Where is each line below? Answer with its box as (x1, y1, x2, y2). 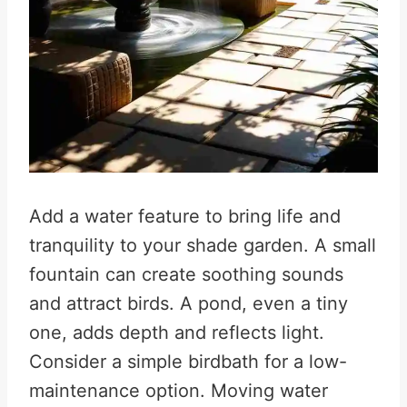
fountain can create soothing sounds (29, 263, 343, 285)
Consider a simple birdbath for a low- (29, 351, 347, 372)
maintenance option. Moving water (29, 380, 328, 402)
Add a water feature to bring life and (29, 205, 341, 227)
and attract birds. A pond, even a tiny (29, 293, 348, 314)
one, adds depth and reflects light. (29, 322, 324, 343)
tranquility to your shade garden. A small (29, 234, 376, 256)
